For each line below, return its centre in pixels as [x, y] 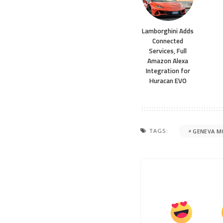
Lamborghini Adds [168, 31]
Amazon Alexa [168, 61]
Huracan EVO [168, 81]
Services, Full [168, 51]
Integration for [168, 71]
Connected [168, 41]
